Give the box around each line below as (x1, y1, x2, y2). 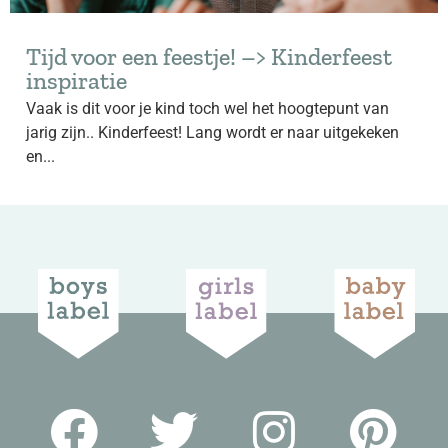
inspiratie (26, 66, 127, 95)
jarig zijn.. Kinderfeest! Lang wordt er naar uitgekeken (26, 123, 399, 142)
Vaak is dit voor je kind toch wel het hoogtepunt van (26, 99, 389, 118)
